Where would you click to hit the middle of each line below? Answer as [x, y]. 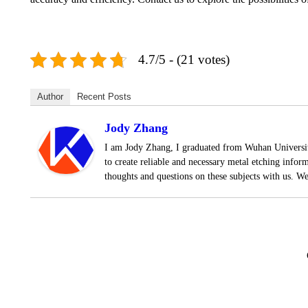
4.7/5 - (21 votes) [184, 59]
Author [50, 97]
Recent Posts [104, 97]
